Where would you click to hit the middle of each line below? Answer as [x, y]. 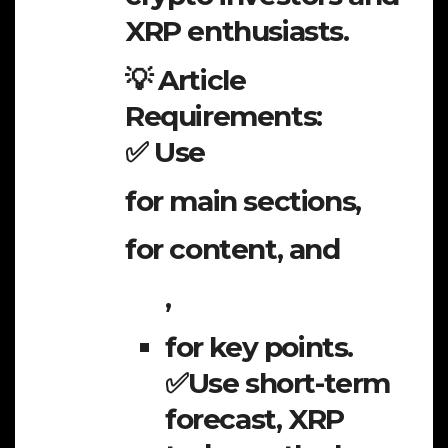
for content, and [232, 249]
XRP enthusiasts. [237, 30]
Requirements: [223, 115]
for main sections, [243, 200]
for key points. [259, 346]
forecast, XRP [254, 418]
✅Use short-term [278, 382]
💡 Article [185, 79]
